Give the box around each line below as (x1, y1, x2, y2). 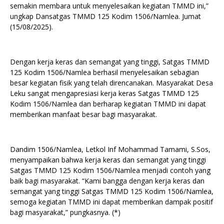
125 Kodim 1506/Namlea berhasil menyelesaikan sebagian (10, 67, 199, 77)
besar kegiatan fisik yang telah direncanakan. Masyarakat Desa (10, 78, 213, 87)
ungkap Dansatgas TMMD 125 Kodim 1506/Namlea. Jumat (10, 11, 201, 21)
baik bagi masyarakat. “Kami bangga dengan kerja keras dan (10, 176, 204, 185)
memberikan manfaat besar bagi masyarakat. (10, 109, 157, 119)
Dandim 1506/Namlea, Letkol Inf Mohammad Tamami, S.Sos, (10, 144, 210, 154)
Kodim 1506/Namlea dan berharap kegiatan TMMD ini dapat (10, 99, 206, 108)
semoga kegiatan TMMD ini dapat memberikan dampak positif (10, 197, 213, 206)
